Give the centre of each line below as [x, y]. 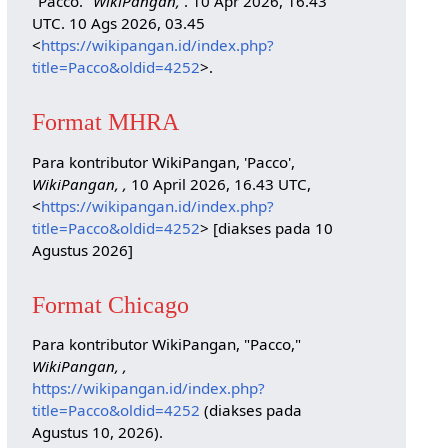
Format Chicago [110, 304]
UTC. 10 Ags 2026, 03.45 [118, 23]
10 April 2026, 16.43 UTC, [218, 183]
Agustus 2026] [82, 249]
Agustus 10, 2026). [97, 432]
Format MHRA [105, 122]
